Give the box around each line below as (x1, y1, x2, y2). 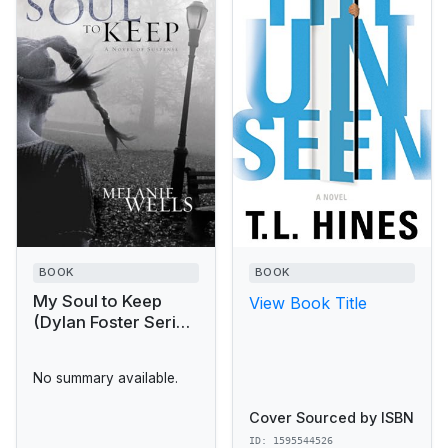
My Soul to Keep (33, 291, 162, 312)
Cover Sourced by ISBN (249, 409, 414, 427)
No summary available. (33, 369, 178, 386)
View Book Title (249, 293, 367, 314)
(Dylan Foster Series (33, 312, 195, 333)
